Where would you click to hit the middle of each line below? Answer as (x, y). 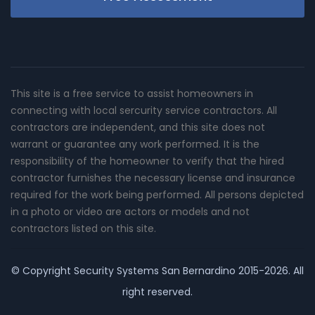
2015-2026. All (270, 270)
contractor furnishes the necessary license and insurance (153, 178)
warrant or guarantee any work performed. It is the (135, 144)
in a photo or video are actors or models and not (130, 211)
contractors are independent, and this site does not (138, 127)
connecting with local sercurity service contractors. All (144, 110)
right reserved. (157, 291)
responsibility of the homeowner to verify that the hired (147, 161)
